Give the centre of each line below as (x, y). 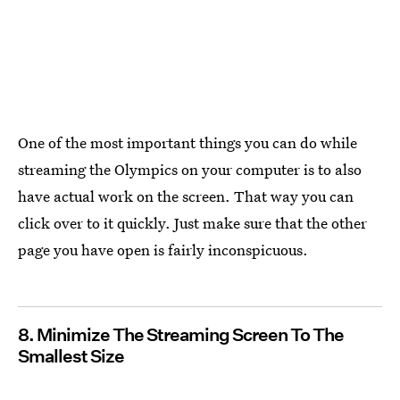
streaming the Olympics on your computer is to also (190, 170)
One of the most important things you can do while (187, 143)
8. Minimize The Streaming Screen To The (181, 335)
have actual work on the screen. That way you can (186, 196)
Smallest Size (71, 357)
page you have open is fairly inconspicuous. (163, 250)
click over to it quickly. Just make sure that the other (192, 223)
